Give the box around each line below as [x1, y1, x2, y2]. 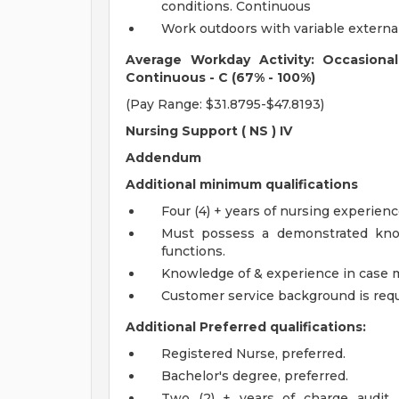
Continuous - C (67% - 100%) [126, 69, 315, 85]
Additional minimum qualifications [126, 176, 358, 192]
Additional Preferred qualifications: [126, 319, 366, 335]
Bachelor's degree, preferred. [161, 368, 348, 384]
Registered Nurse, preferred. [161, 346, 346, 362]
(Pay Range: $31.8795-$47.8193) [126, 96, 324, 112]
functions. [161, 243, 225, 259]
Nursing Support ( [126, 123, 246, 139]
